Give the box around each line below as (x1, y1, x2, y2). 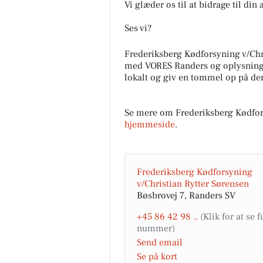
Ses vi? (124, 22, 151, 34)
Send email (137, 237, 183, 248)
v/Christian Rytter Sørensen (137, 178, 249, 190)
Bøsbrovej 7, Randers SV (137, 190, 235, 201)
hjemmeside (124, 119, 175, 130)
